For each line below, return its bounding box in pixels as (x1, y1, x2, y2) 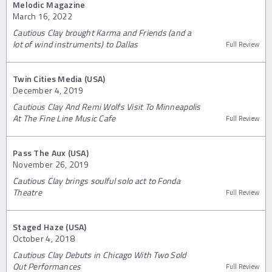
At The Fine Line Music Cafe (13, 111, 116, 124)
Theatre (13, 185, 42, 199)
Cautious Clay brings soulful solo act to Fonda (13, 174, 180, 187)
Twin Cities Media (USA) (13, 72, 106, 85)
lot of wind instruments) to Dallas (13, 37, 138, 50)
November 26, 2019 (13, 157, 89, 171)
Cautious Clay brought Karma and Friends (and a (13, 25, 191, 39)
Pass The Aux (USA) (13, 146, 89, 159)
